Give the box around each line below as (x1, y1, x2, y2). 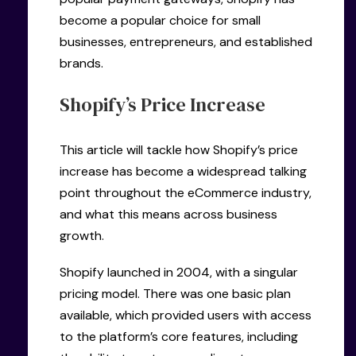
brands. (60, 54, 103, 72)
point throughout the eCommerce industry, (60, 184, 311, 201)
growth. (60, 226, 104, 244)
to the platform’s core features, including (60, 327, 298, 345)
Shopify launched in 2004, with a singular (60, 263, 298, 281)
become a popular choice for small (60, 11, 261, 29)
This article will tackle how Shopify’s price (60, 141, 298, 158)
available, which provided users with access (60, 306, 311, 323)
